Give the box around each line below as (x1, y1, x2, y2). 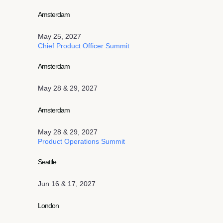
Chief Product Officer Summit (38, 42, 129, 50)
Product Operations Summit (38, 137, 125, 145)
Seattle (38, 158, 57, 166)
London (38, 202, 59, 210)
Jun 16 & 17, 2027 (38, 180, 96, 188)
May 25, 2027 (38, 32, 81, 40)
